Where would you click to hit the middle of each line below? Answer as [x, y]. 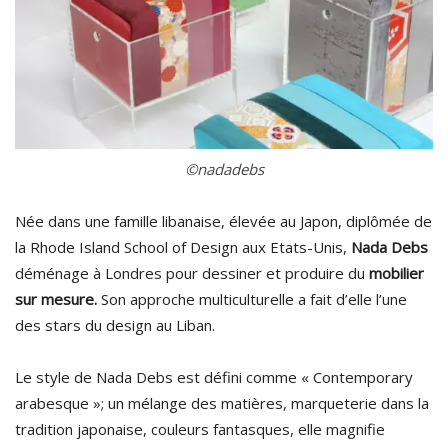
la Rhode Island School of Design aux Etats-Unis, [183, 247]
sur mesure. [56, 299]
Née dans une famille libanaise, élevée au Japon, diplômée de [223, 221]
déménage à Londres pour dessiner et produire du [192, 273]
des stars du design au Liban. [115, 325]
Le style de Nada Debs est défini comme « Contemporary [214, 377]
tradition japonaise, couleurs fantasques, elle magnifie [200, 429]
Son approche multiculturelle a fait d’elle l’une [252, 299]
